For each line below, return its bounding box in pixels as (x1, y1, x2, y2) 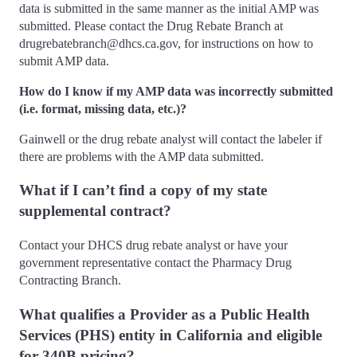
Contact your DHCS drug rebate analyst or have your (19, 238, 288, 253)
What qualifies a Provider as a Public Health (19, 305, 310, 323)
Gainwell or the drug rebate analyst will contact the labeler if (19, 131, 322, 146)
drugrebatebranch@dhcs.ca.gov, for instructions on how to (19, 36, 313, 50)
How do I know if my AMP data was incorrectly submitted (19, 84, 333, 98)
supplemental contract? (19, 202, 179, 220)
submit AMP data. (19, 53, 112, 68)
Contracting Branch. (19, 273, 121, 288)
